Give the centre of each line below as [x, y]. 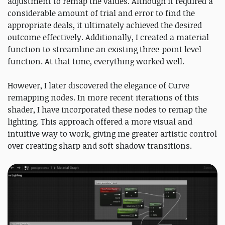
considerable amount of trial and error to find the [101, 13]
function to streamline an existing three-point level [104, 49]
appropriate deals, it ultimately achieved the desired [105, 25]
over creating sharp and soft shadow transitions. [100, 146]
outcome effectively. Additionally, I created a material [108, 37]
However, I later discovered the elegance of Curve [98, 86]
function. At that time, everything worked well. [96, 62]
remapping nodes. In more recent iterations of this [103, 98]
